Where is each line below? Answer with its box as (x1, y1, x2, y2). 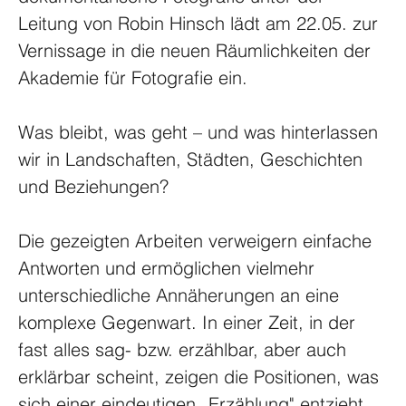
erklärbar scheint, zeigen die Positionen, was (18, 364, 384, 388)
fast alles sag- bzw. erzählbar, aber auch (18, 337, 352, 361)
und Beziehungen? (18, 174, 169, 198)
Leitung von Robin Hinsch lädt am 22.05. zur (18, 11, 383, 34)
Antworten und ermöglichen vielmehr (18, 256, 320, 279)
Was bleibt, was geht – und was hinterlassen (18, 120, 383, 143)
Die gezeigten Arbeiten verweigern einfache (18, 228, 377, 252)
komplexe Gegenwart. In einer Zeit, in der (18, 310, 361, 333)
